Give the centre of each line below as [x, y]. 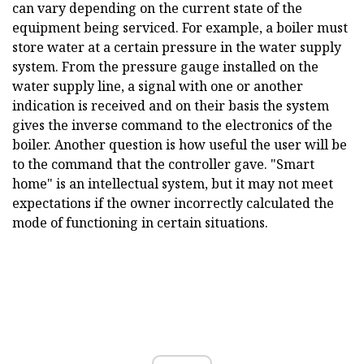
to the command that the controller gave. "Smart [163, 165]
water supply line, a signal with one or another [158, 87]
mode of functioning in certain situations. [140, 223]
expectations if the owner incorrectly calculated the [173, 204]
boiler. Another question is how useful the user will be [180, 145]
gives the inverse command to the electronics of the [172, 126]
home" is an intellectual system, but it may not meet [173, 184]
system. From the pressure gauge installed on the [165, 67]
